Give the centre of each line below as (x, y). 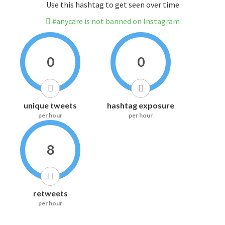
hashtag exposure (141, 105)
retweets (50, 193)
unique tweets (50, 105)
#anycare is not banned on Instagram (115, 21)
